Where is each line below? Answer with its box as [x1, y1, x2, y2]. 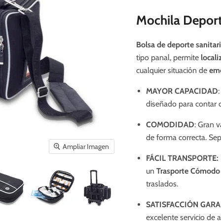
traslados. [146, 179, 178, 188]
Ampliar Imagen [63, 142, 110, 151]
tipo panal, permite [136, 52, 199, 62]
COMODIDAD [146, 119, 194, 129]
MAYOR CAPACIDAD [146, 86, 218, 96]
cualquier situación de [136, 65, 207, 75]
